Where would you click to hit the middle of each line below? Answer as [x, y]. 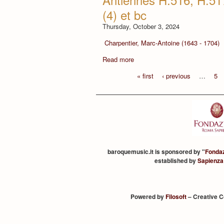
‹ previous [176, 75]
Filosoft [176, 196]
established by [176, 160]
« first [145, 75]
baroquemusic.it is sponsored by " [156, 151]
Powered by [148, 196]
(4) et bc [124, 14]
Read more [118, 59]
